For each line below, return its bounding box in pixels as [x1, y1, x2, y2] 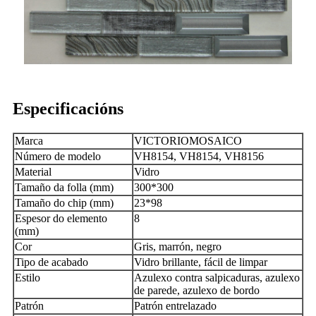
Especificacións [13, 99, 123, 119]
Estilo [15, 272, 40, 284]
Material [15, 166, 51, 178]
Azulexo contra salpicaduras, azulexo [134, 272, 300, 284]
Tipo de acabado [15, 256, 88, 269]
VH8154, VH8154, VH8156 [134, 150, 264, 163]
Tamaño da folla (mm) [15, 181, 114, 194]
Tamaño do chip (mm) [15, 197, 114, 209]
